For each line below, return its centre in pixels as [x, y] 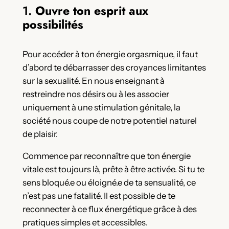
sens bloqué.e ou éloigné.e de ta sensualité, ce [109, 182]
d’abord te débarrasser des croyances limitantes [114, 67]
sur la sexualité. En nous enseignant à [93, 81]
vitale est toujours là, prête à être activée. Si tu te [113, 169]
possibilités [53, 25]
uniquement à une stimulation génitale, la [101, 107]
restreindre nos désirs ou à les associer [96, 94]
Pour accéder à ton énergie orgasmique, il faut [110, 54]
